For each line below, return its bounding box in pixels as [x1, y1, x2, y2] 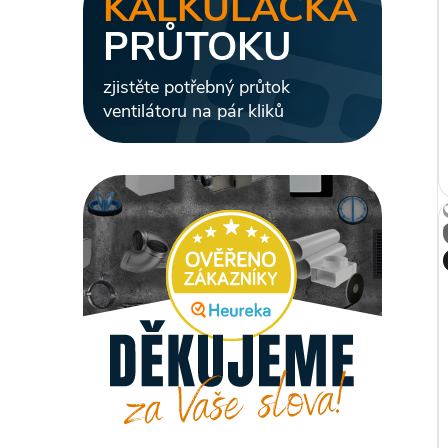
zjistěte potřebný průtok [103, 75, 290, 99]
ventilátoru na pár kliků [103, 99, 284, 123]
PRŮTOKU [103, 21, 292, 74]
